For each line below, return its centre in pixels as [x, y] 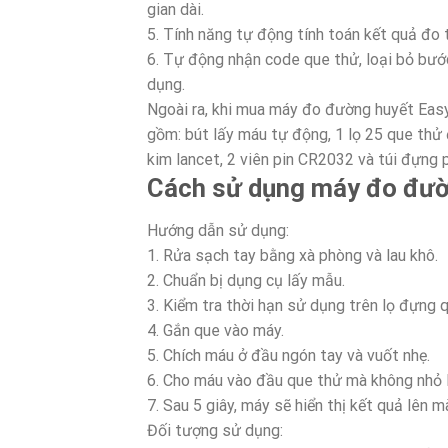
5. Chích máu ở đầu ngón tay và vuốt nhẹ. [288, 355]
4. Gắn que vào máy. [215, 330]
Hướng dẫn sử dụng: [218, 230]
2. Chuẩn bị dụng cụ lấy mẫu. [246, 280]
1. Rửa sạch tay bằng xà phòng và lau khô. [292, 255]
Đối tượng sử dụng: [215, 430]
